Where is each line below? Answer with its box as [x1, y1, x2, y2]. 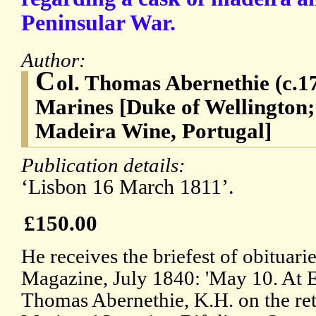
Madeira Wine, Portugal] [35, 119, 272, 144]
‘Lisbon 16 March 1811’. [21, 175, 234, 200]
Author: [21, 49, 91, 72]
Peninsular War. [21, 11, 176, 36]
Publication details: [21, 154, 190, 177]
